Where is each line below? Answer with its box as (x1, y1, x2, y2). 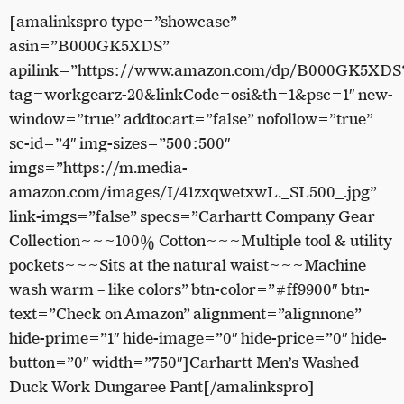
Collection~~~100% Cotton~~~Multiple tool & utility (9, 231, 392, 252)
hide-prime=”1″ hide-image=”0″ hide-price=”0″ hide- (9, 328, 387, 349)
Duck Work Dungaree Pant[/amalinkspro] (9, 377, 315, 398)
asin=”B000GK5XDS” (9, 36, 169, 57)
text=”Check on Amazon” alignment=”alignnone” (9, 304, 361, 325)
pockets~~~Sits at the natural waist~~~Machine (9, 255, 366, 276)
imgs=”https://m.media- (9, 158, 188, 179)
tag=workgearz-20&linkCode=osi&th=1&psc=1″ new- (9, 85, 393, 106)
